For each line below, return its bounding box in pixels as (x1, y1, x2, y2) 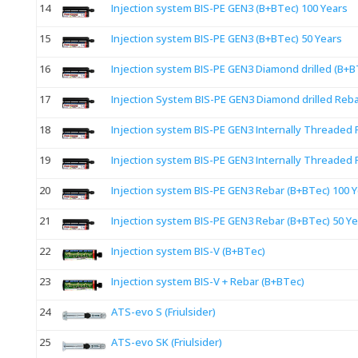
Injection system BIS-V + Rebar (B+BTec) (110, 274, 304, 289)
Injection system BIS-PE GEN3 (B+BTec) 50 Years (110, 31, 342, 46)
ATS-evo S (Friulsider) (110, 304, 216, 320)
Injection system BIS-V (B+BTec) (110, 244, 265, 259)
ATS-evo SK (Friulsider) (110, 335, 222, 350)
